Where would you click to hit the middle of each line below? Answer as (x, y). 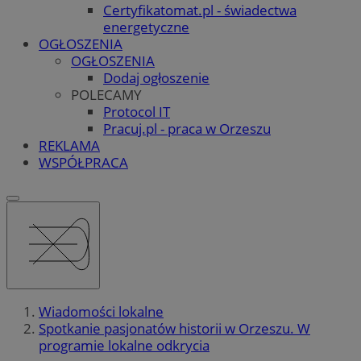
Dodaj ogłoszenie (156, 77)
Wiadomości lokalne (101, 312)
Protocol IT (137, 111)
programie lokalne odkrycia (124, 346)
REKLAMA (69, 145)
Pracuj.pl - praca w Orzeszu (187, 128)
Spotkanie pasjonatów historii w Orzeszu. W (174, 329)
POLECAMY (106, 94)
